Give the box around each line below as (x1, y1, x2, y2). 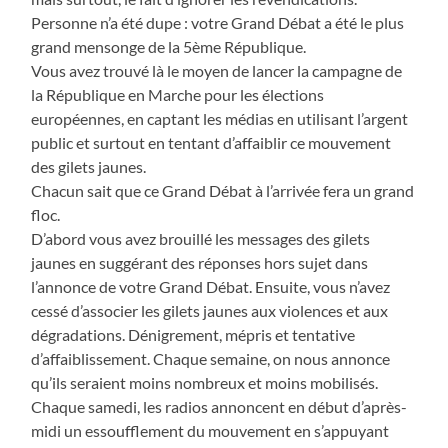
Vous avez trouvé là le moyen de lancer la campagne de (31, 60, 403, 80)
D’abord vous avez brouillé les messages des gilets (31, 228, 371, 248)
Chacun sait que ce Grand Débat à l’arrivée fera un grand (31, 180, 415, 200)
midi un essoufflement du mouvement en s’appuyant (31, 420, 390, 440)
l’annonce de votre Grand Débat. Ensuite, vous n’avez (31, 276, 391, 296)
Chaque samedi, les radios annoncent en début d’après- (31, 396, 408, 416)
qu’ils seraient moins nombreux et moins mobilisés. (31, 372, 379, 392)
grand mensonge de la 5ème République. (31, 36, 307, 56)
